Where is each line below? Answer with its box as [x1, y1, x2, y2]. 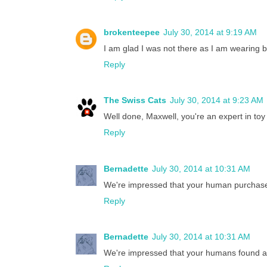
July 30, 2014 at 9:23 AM [170, 95, 263, 105]
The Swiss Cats [104, 95, 166, 105]
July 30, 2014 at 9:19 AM [163, 27, 257, 37]
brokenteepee [104, 27, 160, 37]
